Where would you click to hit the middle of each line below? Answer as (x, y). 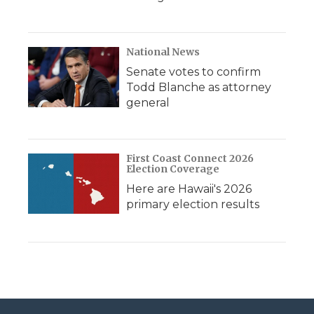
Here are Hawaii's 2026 (189, 189)
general (148, 103)
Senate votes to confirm (193, 72)
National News (163, 52)
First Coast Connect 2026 (190, 158)
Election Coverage (173, 169)
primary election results (193, 204)
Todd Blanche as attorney (199, 87)
